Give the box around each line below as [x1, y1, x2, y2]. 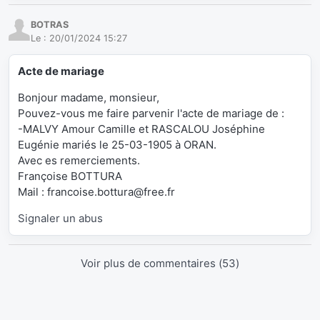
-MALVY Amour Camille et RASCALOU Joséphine [18, 122, 265, 136]
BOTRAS [31, 19, 69, 30]
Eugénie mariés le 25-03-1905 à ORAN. [18, 138, 216, 152]
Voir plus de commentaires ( [81, 256, 222, 271]
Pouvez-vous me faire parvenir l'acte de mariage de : [18, 106, 284, 121]
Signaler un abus [18, 211, 103, 226]
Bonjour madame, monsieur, [18, 91, 159, 105]
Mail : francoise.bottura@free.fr [18, 185, 175, 199]
